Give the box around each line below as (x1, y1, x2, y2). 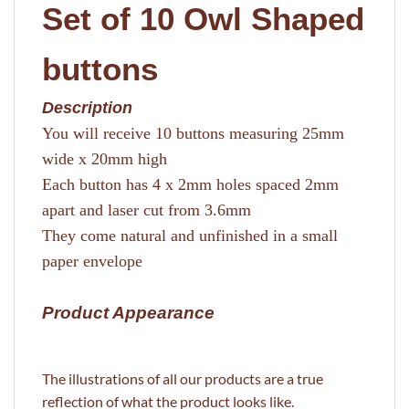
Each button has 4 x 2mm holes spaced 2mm (42, 174, 339, 194)
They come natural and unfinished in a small (42, 225, 338, 245)
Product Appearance (42, 302, 215, 322)
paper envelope (42, 251, 142, 270)
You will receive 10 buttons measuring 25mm (42, 123, 344, 142)
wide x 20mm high (42, 149, 167, 168)
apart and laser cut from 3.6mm (42, 200, 256, 219)
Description (42, 98, 132, 117)
